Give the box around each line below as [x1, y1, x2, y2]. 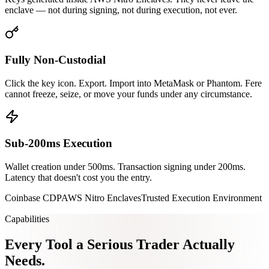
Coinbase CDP [5, 193, 61, 204]
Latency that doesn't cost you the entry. [5, 172, 152, 183]
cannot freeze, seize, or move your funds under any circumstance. [5, 88, 252, 99]
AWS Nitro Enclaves [61, 193, 141, 204]
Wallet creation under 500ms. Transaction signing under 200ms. [5, 162, 246, 172]
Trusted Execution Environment [141, 193, 262, 204]
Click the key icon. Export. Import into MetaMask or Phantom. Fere [5, 77, 262, 88]
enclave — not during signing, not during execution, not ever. [5, 5, 237, 16]
